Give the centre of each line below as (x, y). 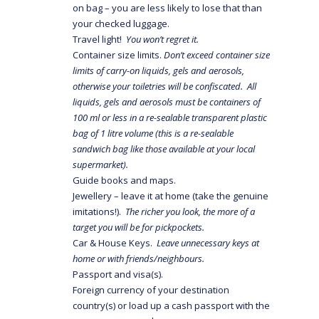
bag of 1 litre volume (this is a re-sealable (153, 133)
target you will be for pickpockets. (139, 227)
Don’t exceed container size (217, 54)
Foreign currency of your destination (151, 289)
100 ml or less (100, 117)
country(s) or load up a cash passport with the (172, 305)
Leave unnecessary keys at (208, 242)
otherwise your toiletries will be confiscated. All (165, 86)
